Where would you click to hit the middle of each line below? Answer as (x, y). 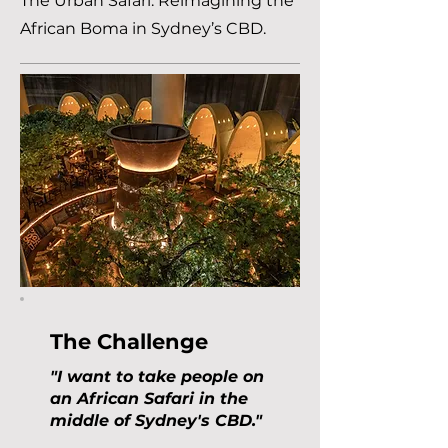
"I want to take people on (157, 376)
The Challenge (129, 341)
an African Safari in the (149, 398)
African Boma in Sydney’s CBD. (143, 28)
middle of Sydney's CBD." (156, 420)
